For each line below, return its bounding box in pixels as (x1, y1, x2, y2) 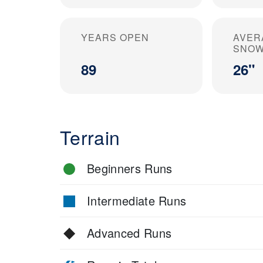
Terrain (60, 123, 120, 150)
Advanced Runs (87, 224, 172, 241)
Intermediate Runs (87, 191, 187, 209)
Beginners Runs (87, 159, 173, 177)
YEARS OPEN (81, 30, 149, 44)
